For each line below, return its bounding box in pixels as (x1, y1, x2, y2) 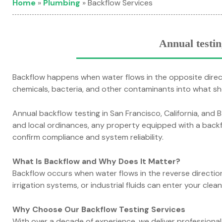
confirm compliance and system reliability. (12, 131, 164, 142)
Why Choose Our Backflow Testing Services (12, 204, 185, 215)
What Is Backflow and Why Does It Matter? (12, 156, 180, 166)
